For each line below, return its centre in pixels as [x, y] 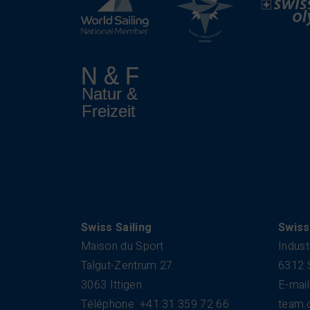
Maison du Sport [122, 246]
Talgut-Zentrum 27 [127, 266]
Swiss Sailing [117, 228]
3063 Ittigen [111, 285]
